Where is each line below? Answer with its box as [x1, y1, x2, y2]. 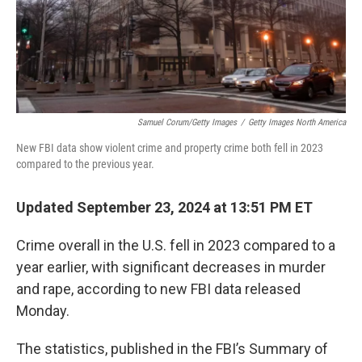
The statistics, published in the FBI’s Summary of [16, 340, 328, 357]
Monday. [16, 302, 69, 319]
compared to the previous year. [16, 158, 154, 170]
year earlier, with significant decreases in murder [16, 259, 326, 276]
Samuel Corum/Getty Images [137, 117, 237, 128]
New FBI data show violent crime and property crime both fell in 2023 [16, 141, 323, 154]
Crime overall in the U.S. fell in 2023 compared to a [16, 237, 335, 254]
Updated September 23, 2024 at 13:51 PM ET [16, 199, 313, 216]
